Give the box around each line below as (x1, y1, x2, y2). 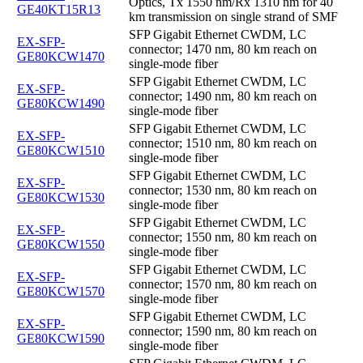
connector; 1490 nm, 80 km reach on (129, 88, 317, 103)
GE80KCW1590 (17, 331, 105, 345)
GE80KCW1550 (17, 237, 105, 251)
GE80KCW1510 (17, 143, 105, 157)
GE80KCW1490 (17, 96, 105, 110)
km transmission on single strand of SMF (129, 9, 338, 23)
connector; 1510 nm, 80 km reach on (129, 135, 317, 150)
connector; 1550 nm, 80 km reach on (129, 229, 317, 244)
